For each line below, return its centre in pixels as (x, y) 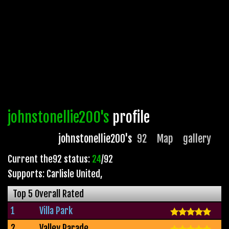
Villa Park (56, 210)
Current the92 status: (50, 159)
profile (130, 117)
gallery (197, 139)
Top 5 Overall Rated (48, 193)
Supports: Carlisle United (54, 174)
